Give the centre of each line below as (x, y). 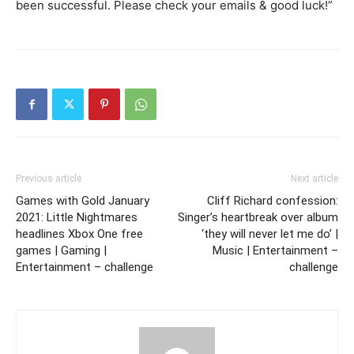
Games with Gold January (83, 201)
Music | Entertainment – (275, 251)
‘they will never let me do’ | (270, 234)
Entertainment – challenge (85, 267)
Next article (314, 179)
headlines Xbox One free (79, 234)
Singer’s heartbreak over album (258, 218)
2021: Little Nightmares (77, 218)
